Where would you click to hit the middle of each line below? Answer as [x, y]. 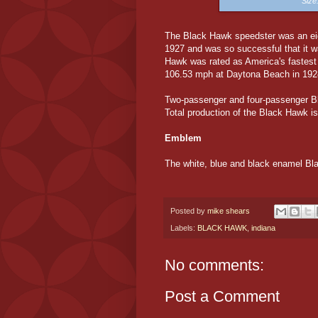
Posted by [189, 210]
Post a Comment [222, 297]
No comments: [214, 265]
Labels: [184, 228]
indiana [263, 228]
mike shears [229, 210]
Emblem [183, 138]
